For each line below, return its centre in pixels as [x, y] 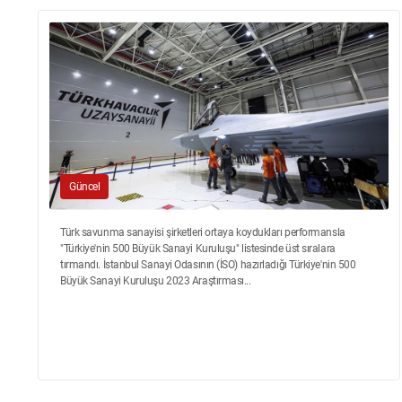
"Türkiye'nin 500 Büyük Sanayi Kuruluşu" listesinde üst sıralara [198, 249]
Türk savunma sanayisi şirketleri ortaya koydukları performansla [203, 232]
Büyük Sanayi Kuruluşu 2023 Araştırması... [156, 281]
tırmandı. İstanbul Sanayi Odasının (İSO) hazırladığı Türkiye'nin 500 [208, 265]
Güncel [85, 187]
